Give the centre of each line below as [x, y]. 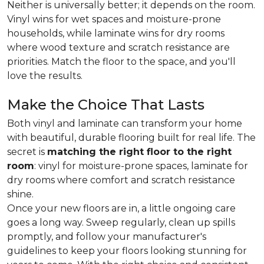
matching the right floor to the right [139, 152]
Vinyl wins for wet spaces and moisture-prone [114, 19]
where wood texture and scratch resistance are [118, 47]
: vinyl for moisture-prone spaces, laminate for [141, 166]
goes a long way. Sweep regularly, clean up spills [121, 222]
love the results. [45, 76]
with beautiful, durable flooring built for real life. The [131, 138]
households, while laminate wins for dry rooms [116, 33]
